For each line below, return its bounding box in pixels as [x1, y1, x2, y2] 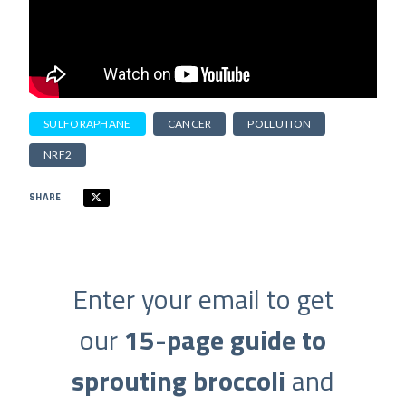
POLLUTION [247, 117, 312, 130]
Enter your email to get [72, 278, 334, 320]
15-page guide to [124, 319, 326, 361]
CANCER [167, 117, 212, 130]
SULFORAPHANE [43, 117, 131, 130]
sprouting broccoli [72, 360, 285, 401]
